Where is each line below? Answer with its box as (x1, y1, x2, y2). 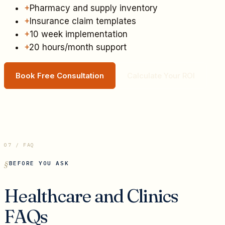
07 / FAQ (4, 142, 35, 149)
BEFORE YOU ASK (9, 160, 69, 167)
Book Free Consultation (16, 71, 104, 81)
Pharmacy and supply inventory (30, 3, 158, 14)
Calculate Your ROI (127, 71, 195, 81)
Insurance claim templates (30, 16, 136, 27)
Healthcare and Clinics (4, 184, 179, 208)
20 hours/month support (29, 42, 127, 53)
